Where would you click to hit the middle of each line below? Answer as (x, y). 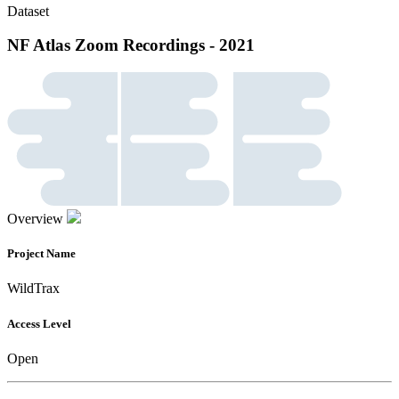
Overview (35, 219)
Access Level (39, 323)
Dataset (28, 11)
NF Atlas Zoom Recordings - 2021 (131, 45)
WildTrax (33, 289)
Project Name (41, 254)
